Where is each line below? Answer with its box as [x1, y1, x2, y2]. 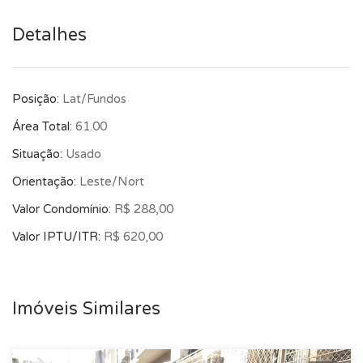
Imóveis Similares [12, 298, 160, 319]
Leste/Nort [79, 174, 144, 189]
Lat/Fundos [62, 92, 126, 106]
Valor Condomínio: [12, 202, 114, 216]
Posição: [12, 92, 62, 106]
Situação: [12, 147, 66, 161]
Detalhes [12, 24, 87, 45]
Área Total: [12, 119, 75, 134]
